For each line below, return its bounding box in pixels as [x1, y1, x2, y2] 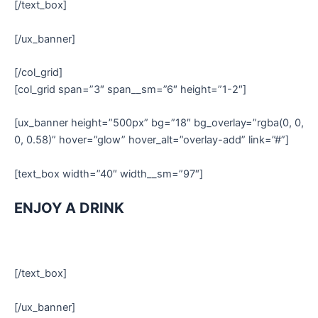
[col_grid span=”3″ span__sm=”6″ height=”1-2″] [14, 82, 246, 96]
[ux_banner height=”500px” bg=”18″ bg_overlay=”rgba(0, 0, [14, 116, 304, 130]
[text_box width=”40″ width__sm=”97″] [14, 167, 203, 180]
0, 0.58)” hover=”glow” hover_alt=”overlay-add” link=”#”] [14, 133, 289, 147]
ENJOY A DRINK [14, 199, 124, 217]
